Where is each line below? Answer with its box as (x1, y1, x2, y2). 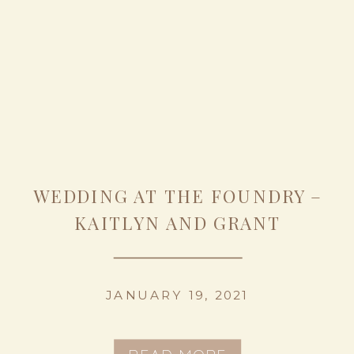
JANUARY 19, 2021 (106, 287, 250, 303)
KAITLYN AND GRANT (73, 211, 281, 235)
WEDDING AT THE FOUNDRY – (32, 184, 322, 209)
